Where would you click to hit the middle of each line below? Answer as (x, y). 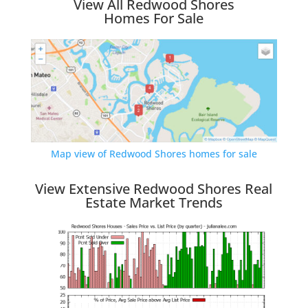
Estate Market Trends (154, 202)
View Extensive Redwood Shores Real (154, 188)
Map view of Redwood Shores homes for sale (154, 153)
